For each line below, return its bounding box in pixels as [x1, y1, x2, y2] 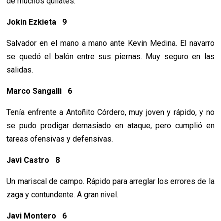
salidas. [6, 65, 34, 75]
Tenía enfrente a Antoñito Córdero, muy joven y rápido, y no [6, 108, 215, 117]
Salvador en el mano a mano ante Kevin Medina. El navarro [6, 38, 215, 48]
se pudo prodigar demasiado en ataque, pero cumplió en [6, 121, 215, 131]
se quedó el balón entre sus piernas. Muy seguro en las [6, 52, 215, 62]
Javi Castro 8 [6, 155, 60, 165]
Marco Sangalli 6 [6, 86, 73, 96]
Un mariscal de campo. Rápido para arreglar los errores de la [6, 177, 215, 186]
